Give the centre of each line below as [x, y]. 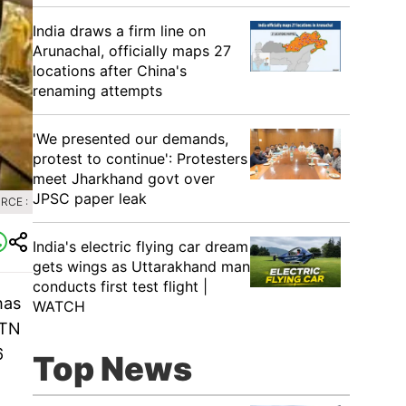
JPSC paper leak [90, 198]
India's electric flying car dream [140, 246]
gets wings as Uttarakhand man [141, 266]
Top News [112, 369]
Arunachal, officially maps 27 [132, 51]
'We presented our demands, [130, 139]
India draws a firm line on [119, 31]
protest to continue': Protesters [140, 159]
